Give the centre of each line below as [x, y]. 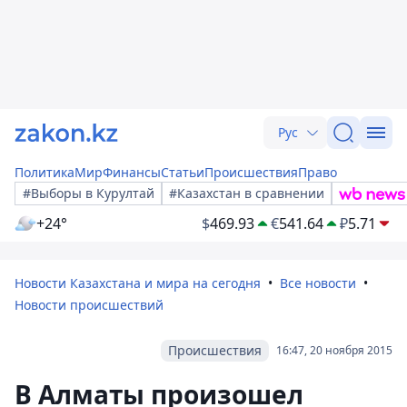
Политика [45, 172]
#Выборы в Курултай [89, 193]
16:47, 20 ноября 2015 [334, 350]
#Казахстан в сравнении [247, 193]
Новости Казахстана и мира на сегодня [138, 283]
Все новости [318, 283]
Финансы [132, 172]
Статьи [183, 172]
